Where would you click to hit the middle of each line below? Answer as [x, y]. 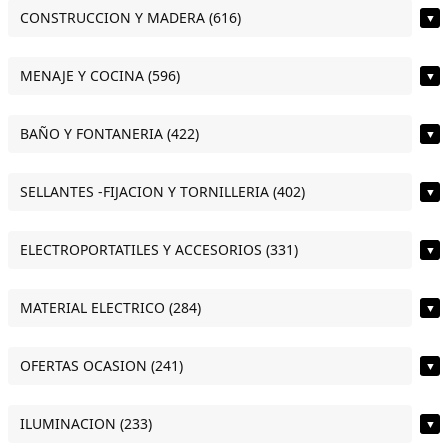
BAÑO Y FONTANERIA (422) [109, 133]
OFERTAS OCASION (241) [101, 365]
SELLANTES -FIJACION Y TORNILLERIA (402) [162, 191]
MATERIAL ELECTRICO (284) [110, 307]
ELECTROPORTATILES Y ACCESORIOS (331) [159, 249]
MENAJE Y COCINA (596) [100, 75]
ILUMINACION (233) [86, 423]
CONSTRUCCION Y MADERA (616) [130, 17]
